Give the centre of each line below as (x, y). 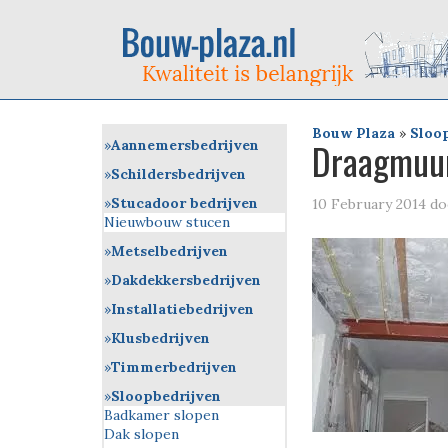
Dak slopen (141, 434)
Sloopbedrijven (166, 396)
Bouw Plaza (353, 133)
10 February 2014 (369, 204)
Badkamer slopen (161, 415)
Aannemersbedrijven (185, 145)
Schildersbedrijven (178, 174)
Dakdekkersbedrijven (186, 280)
